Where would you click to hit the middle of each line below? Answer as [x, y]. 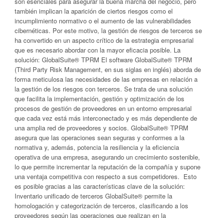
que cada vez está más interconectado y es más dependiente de [106, 118]
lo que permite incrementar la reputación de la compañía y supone [108, 167]
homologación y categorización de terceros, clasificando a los [101, 206]
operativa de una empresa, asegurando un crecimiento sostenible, [107, 157]
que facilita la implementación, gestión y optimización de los [100, 99]
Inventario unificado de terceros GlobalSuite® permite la [93, 196]
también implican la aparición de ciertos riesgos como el [94, 11]
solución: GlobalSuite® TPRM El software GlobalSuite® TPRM [103, 60]
